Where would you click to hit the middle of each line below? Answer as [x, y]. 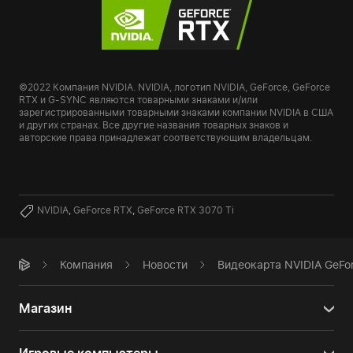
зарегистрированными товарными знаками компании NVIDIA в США [176, 113]
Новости [165, 264]
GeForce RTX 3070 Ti [186, 210]
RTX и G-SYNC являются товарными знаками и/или [138, 100]
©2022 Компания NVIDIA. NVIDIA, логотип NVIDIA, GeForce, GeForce [175, 87]
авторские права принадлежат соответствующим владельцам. [165, 138]
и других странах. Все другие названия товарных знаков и [154, 125]
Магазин [45, 308]
